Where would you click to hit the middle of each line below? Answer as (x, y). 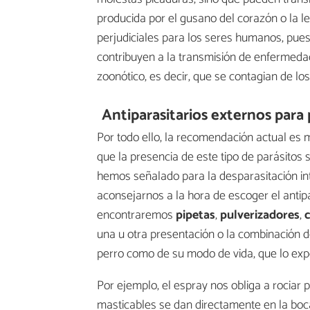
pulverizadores (260, 216)
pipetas (195, 216)
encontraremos (136, 216)
